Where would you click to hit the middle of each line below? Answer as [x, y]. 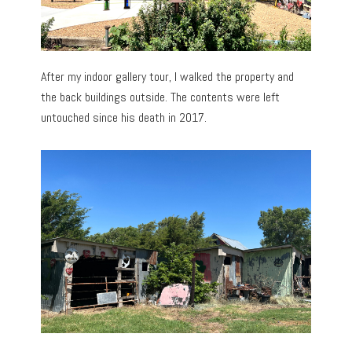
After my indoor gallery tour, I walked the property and [168, 76]
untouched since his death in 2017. [124, 117]
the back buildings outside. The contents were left [161, 97]
